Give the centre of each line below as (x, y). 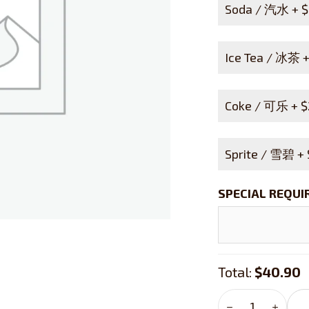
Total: (236, 272)
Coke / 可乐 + (262, 106)
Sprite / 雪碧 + (266, 154)
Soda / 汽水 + (263, 9)
